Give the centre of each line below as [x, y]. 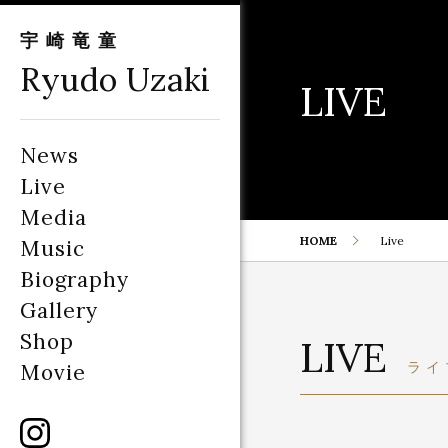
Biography [74, 279]
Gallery [59, 310]
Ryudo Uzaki [115, 79]
